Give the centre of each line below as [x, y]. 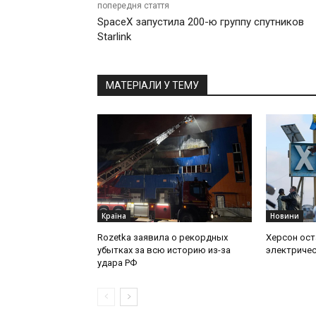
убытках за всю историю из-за [164, 250]
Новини [284, 216]
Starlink [114, 37]
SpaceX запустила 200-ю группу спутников [201, 22]
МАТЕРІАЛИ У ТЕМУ [152, 86]
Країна [114, 216]
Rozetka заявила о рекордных [163, 238]
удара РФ [117, 263]
